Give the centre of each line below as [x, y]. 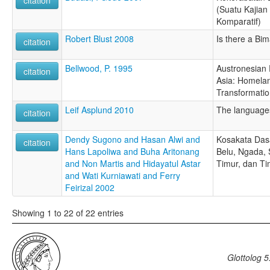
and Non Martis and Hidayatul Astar [133, 164]
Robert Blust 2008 [99, 39]
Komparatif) [239, 21]
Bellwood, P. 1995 [99, 68]
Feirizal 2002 [90, 188]
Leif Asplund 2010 [99, 110]
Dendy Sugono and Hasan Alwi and [133, 140]
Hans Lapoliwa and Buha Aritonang [132, 152]
